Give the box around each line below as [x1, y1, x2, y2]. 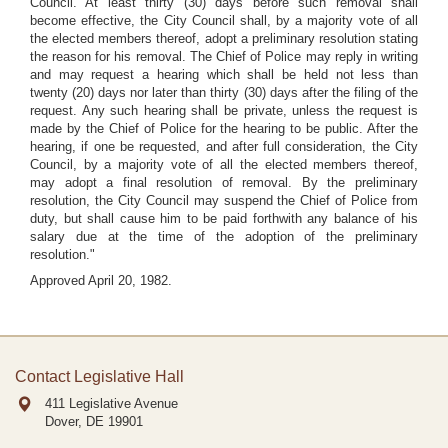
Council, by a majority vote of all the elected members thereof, [30, 157, 418, 172]
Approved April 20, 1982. [30, 273, 172, 288]
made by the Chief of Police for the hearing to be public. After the [30, 121, 418, 136]
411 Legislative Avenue [45, 396, 178, 411]
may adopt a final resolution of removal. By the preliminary [30, 175, 418, 190]
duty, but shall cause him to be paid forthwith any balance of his [30, 211, 418, 226]
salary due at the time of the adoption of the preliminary [30, 229, 418, 244]
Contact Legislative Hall [15, 368, 184, 385]
